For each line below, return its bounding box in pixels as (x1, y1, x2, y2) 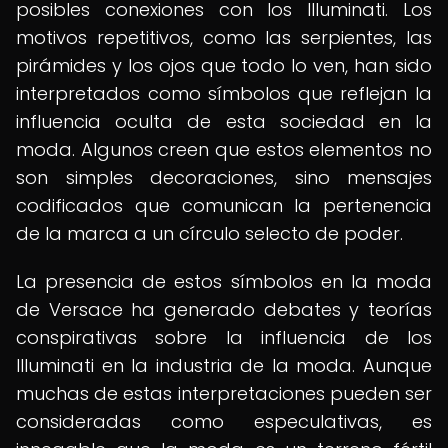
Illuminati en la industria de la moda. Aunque (16, 353, 432, 378)
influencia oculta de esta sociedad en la (16, 109, 432, 134)
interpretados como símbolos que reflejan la (16, 81, 432, 106)
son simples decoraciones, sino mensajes (16, 165, 432, 190)
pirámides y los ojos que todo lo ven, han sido (16, 53, 432, 78)
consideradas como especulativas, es (16, 409, 432, 434)
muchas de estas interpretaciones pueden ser (16, 381, 432, 406)
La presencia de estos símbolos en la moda (16, 269, 432, 294)
